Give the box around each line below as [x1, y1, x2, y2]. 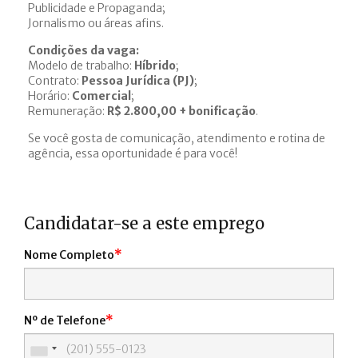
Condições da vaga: [28, 43, 139, 58]
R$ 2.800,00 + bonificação [107, 104, 256, 118]
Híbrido [134, 58, 176, 73]
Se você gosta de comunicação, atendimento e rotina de [28, 131, 325, 145]
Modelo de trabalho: [28, 58, 134, 73]
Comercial [72, 89, 131, 103]
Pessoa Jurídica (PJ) [82, 74, 194, 88]
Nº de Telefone [24, 313, 105, 328]
